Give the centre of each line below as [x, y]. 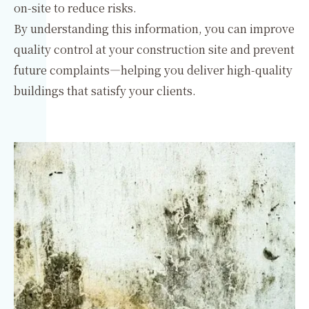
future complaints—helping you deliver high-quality [153, 70]
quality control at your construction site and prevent [154, 49]
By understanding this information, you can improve [154, 29]
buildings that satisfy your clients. [105, 91]
